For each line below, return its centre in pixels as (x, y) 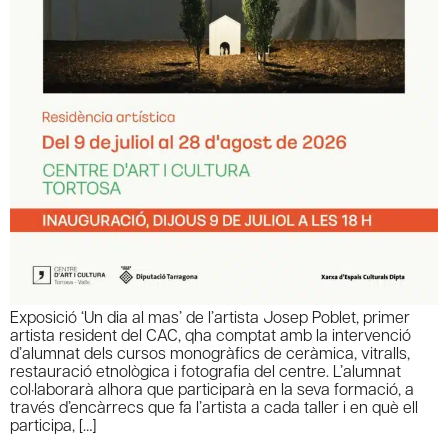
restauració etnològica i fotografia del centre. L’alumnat (205, 370)
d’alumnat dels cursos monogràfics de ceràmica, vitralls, (210, 352)
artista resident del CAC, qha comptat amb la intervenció (210, 334)
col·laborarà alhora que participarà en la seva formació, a (212, 388)
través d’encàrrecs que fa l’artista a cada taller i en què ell (214, 406)
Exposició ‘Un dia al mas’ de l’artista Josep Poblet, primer (210, 316)
